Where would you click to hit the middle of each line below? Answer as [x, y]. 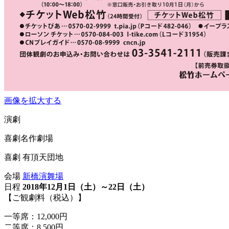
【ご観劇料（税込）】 [45, 198]
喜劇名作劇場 [29, 139]
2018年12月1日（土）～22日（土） [86, 187]
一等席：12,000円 [36, 217]
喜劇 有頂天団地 [34, 157]
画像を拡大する [33, 101]
